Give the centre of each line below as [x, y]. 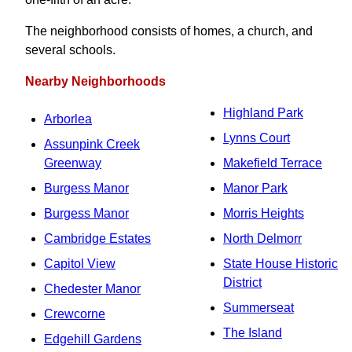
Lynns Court [257, 138]
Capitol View [80, 264]
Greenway [73, 163]
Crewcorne [75, 314]
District [242, 282]
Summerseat [258, 308]
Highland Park [263, 113]
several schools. [70, 50]
